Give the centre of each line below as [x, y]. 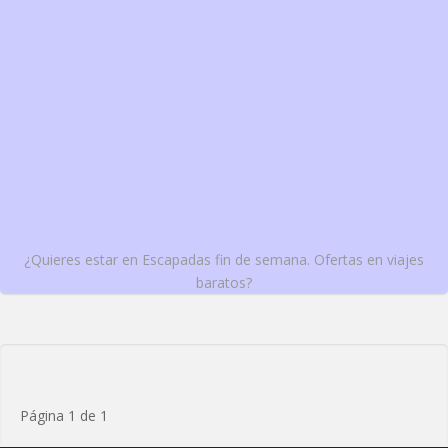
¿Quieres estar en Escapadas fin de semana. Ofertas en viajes [224, 260]
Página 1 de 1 [64, 416]
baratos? [224, 283]
